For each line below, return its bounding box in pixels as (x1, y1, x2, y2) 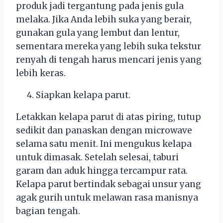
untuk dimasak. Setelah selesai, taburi (16, 152, 179, 163)
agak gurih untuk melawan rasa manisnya (16, 192, 198, 204)
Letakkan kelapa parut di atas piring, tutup (16, 111, 201, 123)
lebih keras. (16, 68, 66, 79)
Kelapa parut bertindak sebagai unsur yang (16, 179, 201, 190)
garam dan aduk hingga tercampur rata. (16, 165, 188, 177)
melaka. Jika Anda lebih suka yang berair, (16, 14, 192, 25)
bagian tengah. (16, 206, 80, 217)
